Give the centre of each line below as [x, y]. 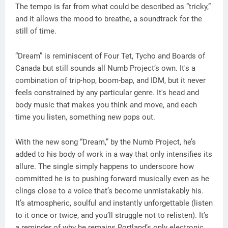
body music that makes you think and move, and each [106, 105]
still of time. [36, 31]
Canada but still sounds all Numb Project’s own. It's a [105, 68]
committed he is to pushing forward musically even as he [112, 179]
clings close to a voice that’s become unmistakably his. [109, 191]
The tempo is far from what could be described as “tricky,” [113, 7]
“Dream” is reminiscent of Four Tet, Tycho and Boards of [110, 56]
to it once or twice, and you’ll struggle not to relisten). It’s [112, 216]
